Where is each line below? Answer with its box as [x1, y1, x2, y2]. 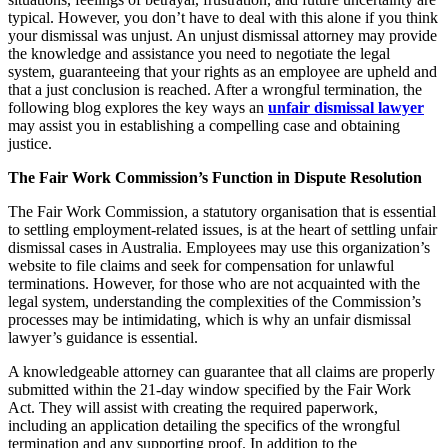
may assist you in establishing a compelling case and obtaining [8, 116, 400, 134]
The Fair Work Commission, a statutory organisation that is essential [8, 202, 436, 220]
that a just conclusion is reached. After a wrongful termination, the [8, 80, 422, 98]
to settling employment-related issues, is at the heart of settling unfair [8, 220, 437, 238]
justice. [8, 134, 52, 152]
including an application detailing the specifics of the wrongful [8, 416, 400, 434]
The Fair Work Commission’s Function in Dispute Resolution [8, 168, 422, 186]
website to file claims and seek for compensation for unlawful [8, 256, 394, 274]
